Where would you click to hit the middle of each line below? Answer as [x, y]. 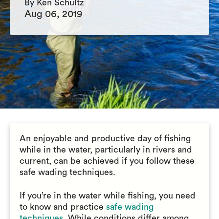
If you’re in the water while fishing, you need [108, 196]
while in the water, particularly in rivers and [106, 150]
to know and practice [63, 207]
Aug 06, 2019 [54, 14]
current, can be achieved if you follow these [107, 161]
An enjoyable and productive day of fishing [105, 138]
